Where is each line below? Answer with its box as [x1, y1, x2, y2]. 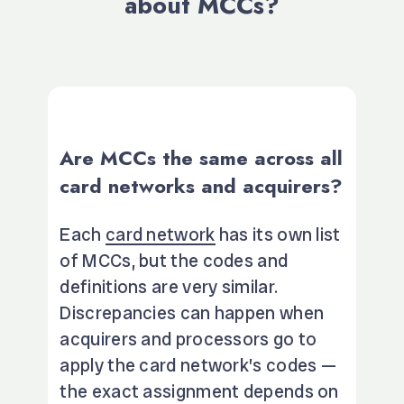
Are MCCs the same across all [60, 142, 344, 172]
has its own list [215, 222, 341, 246]
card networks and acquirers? [60, 170, 344, 200]
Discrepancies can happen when [60, 300, 325, 325]
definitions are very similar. [60, 274, 279, 298]
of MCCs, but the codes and [60, 248, 289, 272]
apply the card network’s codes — [60, 353, 337, 377]
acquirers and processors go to [60, 326, 317, 351]
